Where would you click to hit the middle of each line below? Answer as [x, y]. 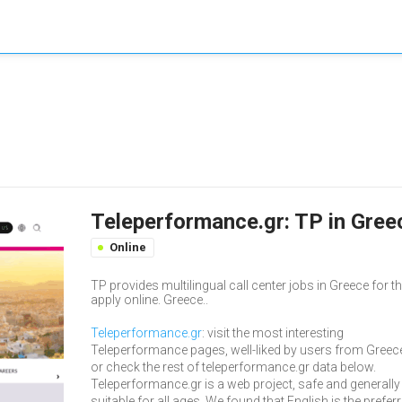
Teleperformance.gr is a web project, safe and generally [245, 384]
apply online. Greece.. [149, 300]
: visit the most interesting [273, 333]
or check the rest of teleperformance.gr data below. [233, 367]
